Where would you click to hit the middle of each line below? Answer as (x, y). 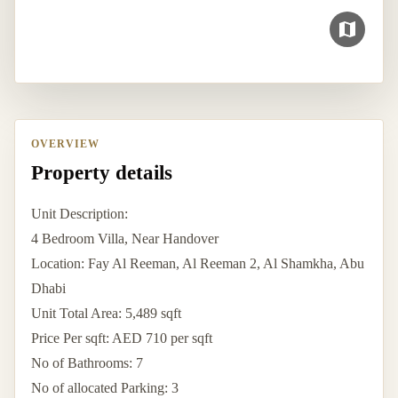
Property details (102, 172)
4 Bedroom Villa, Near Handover (125, 238)
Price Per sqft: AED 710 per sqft (122, 338)
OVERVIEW (65, 144)
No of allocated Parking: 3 (105, 387)
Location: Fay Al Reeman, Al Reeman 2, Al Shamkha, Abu (198, 263)
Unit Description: (80, 213)
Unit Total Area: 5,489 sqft (106, 313)
